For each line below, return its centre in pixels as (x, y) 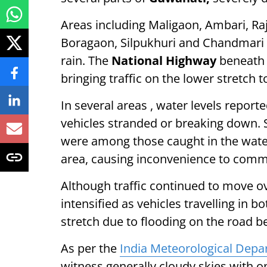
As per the (90, 248)
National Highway (164, 60)
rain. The (86, 60)
